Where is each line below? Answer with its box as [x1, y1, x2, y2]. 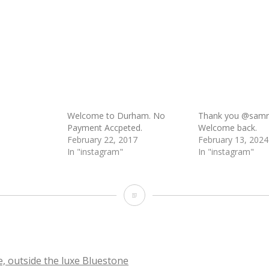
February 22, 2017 [67, 133, 138, 145]
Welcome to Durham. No [67, 109, 165, 121]
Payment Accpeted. [67, 121, 142, 133]
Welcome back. [198, 121, 257, 133]
